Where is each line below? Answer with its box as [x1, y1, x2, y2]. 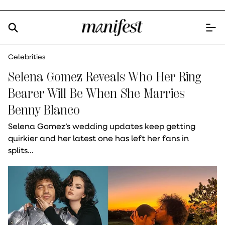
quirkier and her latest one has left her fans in [8, 133, 189, 143]
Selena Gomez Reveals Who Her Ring [8, 68, 201, 85]
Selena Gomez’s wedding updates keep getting [8, 121, 195, 131]
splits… [8, 145, 34, 155]
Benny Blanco [8, 101, 80, 118]
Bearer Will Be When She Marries [8, 84, 185, 101]
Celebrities [8, 52, 46, 61]
